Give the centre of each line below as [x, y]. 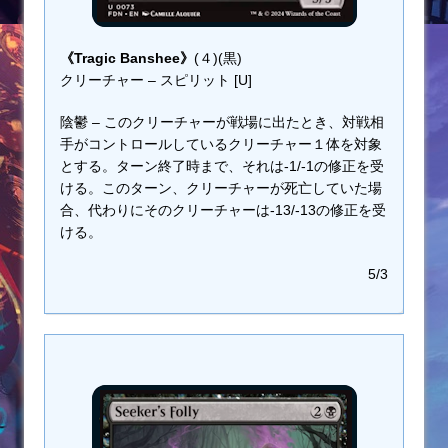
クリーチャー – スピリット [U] [156, 80]
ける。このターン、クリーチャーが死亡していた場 [221, 188]
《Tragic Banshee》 [127, 58]
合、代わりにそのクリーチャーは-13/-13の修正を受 [223, 210]
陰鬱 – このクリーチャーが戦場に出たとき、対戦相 [222, 122]
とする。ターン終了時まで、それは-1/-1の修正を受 [222, 166]
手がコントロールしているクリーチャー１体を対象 [221, 144]
